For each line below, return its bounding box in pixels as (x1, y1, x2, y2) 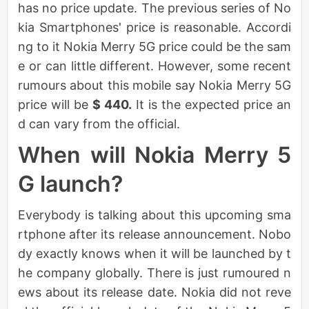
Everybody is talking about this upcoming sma (18, 207, 291, 222)
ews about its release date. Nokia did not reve (18, 284, 291, 299)
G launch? (18, 170, 123, 197)
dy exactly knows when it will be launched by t (18, 246, 291, 261)
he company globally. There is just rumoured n (18, 265, 291, 280)
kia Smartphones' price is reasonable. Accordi (18, 19, 291, 34)
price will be (18, 97, 92, 112)
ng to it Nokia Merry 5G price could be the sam (18, 39, 291, 54)
